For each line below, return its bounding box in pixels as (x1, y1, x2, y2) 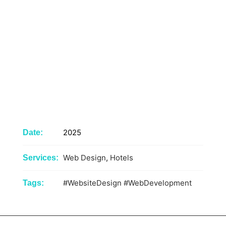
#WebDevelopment (123, 178, 192, 188)
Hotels (109, 152, 133, 162)
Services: (22, 153, 59, 162)
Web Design (63, 152, 106, 162)
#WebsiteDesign (63, 178, 122, 188)
